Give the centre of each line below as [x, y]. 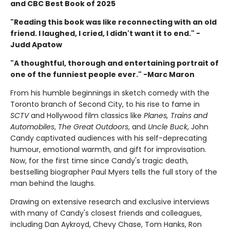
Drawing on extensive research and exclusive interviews [110, 202]
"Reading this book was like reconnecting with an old [113, 22]
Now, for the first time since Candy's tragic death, [99, 160]
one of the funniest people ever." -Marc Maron [102, 74]
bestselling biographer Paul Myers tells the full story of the [114, 172]
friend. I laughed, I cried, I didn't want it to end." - [105, 33]
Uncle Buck [168, 127]
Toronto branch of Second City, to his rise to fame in [105, 104]
